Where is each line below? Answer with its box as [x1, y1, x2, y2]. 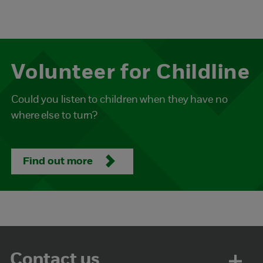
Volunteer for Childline [11, 63, 251, 84]
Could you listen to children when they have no [11, 95, 228, 106]
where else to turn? [11, 110, 98, 122]
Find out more [23, 156, 95, 167]
